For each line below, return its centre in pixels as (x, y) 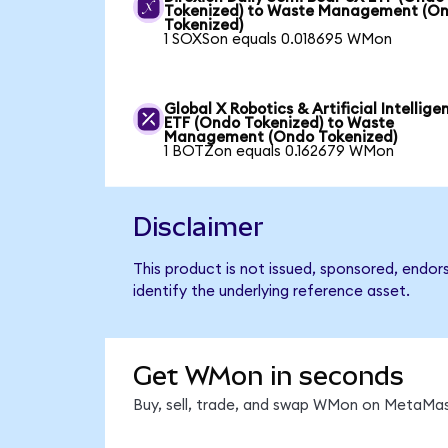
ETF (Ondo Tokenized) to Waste (279, 123)
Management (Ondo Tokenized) (281, 137)
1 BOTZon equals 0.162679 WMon (279, 151)
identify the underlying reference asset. (271, 292)
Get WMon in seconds (268, 376)
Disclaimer (198, 227)
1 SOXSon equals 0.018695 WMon (278, 39)
